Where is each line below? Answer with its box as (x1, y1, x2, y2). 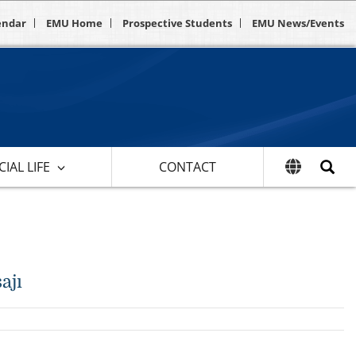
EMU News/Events (252, 16, 344, 30)
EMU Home (46, 16, 103, 30)
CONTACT (159, 157, 217, 176)
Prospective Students (122, 16, 232, 30)
